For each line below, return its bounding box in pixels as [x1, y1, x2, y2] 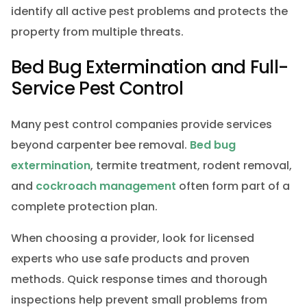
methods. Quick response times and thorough [10, 271, 267, 288]
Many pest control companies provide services [10, 116, 272, 133]
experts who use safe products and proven [10, 251, 249, 267]
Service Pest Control [10, 76, 183, 101]
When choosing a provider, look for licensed [10, 230, 254, 247]
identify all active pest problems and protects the [10, 3, 288, 19]
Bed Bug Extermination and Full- [10, 55, 288, 80]
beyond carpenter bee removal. [10, 137, 190, 153]
